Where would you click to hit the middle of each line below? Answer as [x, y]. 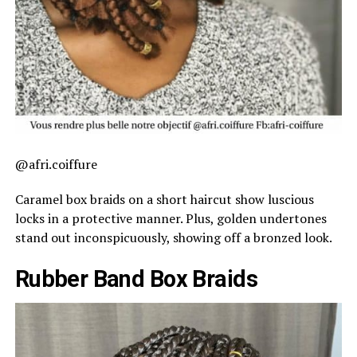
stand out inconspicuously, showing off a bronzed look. [173, 237]
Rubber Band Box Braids [136, 279]
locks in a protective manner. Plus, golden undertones [171, 218]
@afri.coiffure [56, 164]
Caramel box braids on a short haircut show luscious [164, 199]
